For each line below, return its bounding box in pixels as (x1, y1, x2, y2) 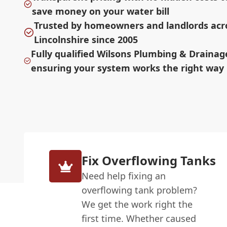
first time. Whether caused (82, 212, 197, 225)
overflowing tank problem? (82, 184, 198, 197)
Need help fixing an (82, 170, 166, 182)
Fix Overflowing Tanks (82, 152, 216, 169)
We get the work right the (82, 198, 193, 211)
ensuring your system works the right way (31, 62, 224, 74)
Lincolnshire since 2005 (33, 33, 138, 46)
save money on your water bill (32, 5, 170, 18)
